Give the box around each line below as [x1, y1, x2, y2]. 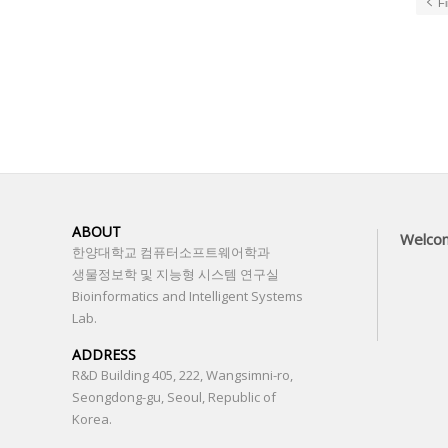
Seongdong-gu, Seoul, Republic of [72, 388, 276, 406]
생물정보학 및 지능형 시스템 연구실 [72, 265, 279, 283]
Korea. [72, 410, 112, 428]
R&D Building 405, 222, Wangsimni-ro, [72, 366, 293, 384]
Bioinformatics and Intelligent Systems [72, 287, 303, 305]
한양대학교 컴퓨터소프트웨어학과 [72, 243, 270, 261]
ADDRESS [72, 345, 136, 364]
